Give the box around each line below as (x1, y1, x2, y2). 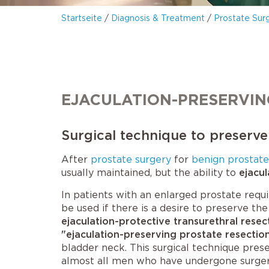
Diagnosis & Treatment (111, 13, 205, 23)
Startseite (61, 13, 102, 23)
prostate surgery (91, 154, 171, 165)
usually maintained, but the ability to (61, 167, 239, 178)
